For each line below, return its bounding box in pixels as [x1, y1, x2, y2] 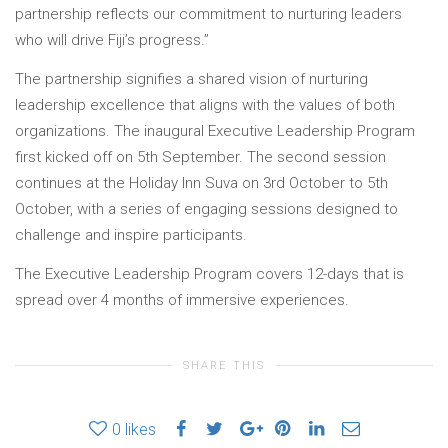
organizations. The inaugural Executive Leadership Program [15, 121, 415, 140]
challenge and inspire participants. [15, 225, 247, 244]
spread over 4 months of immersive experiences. [15, 290, 349, 309]
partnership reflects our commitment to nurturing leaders [15, 5, 402, 24]
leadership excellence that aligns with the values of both [15, 95, 395, 114]
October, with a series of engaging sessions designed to [15, 199, 398, 218]
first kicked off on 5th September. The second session [15, 147, 386, 166]
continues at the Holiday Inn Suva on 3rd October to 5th [15, 173, 388, 192]
